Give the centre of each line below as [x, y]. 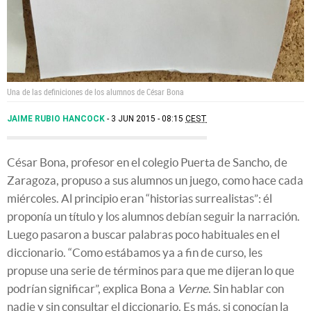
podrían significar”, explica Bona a [92, 289]
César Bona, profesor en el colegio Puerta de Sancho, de [147, 162]
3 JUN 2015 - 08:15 [148, 119]
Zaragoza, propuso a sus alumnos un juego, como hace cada [155, 180]
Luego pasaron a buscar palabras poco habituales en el [143, 235]
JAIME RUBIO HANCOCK [57, 119]
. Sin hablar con [246, 289]
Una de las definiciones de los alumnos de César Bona [95, 92]
